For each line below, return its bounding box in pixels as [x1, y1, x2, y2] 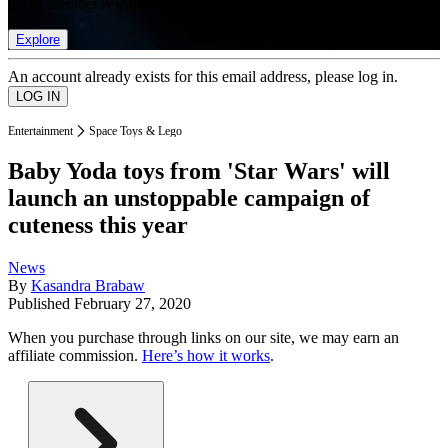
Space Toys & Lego [89, 123, 182, 138]
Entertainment [8, 123, 73, 138]
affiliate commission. [8, 347, 142, 365]
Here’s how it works [142, 347, 270, 365]
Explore [16, 31, 60, 47]
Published [8, 295, 74, 313]
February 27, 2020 [74, 295, 191, 313]
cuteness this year [8, 212, 188, 239]
